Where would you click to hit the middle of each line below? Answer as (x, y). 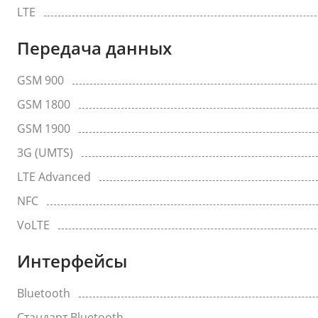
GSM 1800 (44, 104)
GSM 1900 (44, 128)
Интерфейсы (72, 261)
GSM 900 (40, 80)
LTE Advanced (54, 177)
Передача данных (94, 48)
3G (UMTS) (45, 153)
